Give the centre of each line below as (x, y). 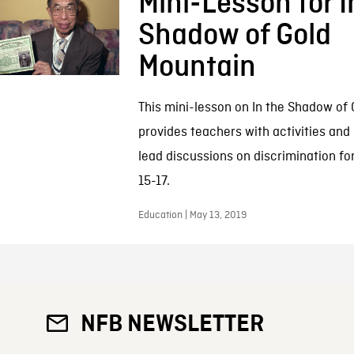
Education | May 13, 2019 (192, 215)
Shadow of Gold (234, 36)
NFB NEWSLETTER (173, 324)
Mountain (197, 67)
